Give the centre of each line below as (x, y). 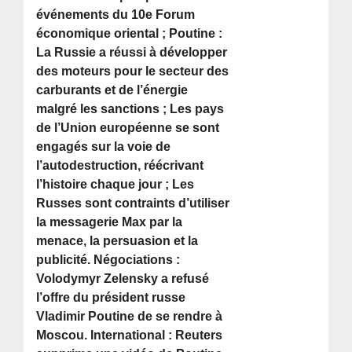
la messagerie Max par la (110, 222)
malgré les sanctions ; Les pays (130, 109)
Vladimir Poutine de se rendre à (130, 317)
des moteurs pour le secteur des (133, 71)
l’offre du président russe (111, 298)
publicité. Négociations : (108, 260)
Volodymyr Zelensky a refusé (123, 279)
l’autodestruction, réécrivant (120, 166)
